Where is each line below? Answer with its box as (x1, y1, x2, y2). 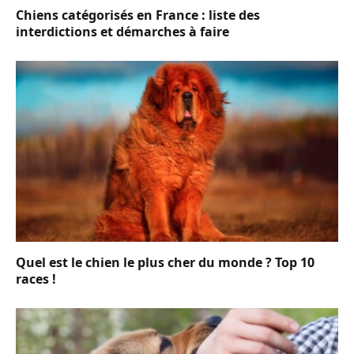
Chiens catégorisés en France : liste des (16, 6, 260, 24)
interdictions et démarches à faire (16, 22, 229, 40)
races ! (16, 270, 56, 288)
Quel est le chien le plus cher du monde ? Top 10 (16, 254, 314, 272)
